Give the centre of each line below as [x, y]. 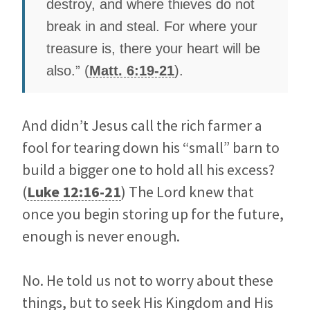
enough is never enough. [101, 236]
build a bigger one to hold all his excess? [148, 169]
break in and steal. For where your [152, 27]
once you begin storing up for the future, [153, 213]
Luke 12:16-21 [74, 191]
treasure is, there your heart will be [153, 49]
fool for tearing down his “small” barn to [151, 147]
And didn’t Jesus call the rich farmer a [142, 125]
